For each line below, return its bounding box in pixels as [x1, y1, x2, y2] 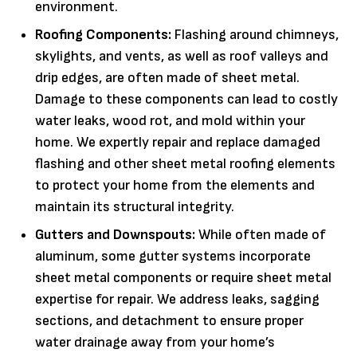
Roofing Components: [35, 25, 171, 43]
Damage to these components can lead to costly [35, 90, 338, 108]
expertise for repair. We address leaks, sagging [35, 290, 320, 308]
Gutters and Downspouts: [35, 226, 195, 243]
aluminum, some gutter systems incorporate [35, 247, 311, 265]
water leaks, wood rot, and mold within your [35, 112, 305, 129]
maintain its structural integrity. [35, 198, 234, 215]
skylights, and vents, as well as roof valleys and [35, 47, 328, 65]
